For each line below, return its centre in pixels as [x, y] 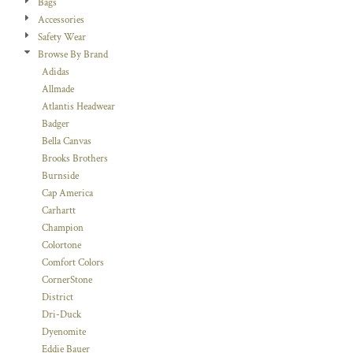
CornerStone [67, 280]
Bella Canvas [67, 141]
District [58, 297]
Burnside [60, 176]
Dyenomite [64, 332]
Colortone [61, 245]
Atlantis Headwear [78, 107]
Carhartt [59, 211]
